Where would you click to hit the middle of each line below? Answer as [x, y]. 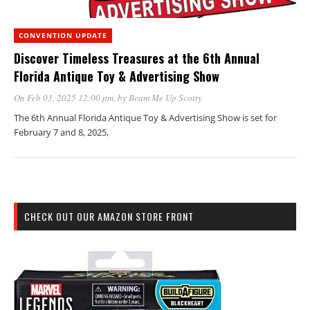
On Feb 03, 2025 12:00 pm [64, 97]
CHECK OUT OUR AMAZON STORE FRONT [109, 216]
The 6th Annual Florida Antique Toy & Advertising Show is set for [145, 117]
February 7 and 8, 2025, [61, 132]
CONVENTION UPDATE [63, 35]
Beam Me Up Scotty [165, 97]
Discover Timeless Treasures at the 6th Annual [137, 58]
